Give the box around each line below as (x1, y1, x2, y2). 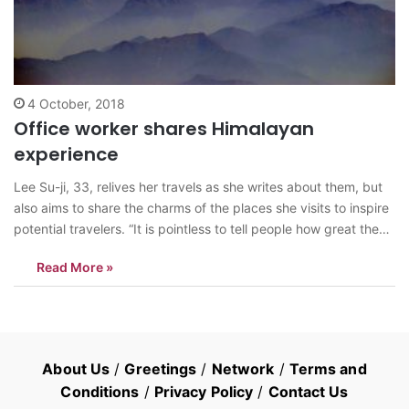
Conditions (60, 383, 140, 402)
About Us (42, 360, 110, 379)
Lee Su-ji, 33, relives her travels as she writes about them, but (14, 179, 383, 195)
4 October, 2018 (27, 96, 125, 112)
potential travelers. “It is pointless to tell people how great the (14, 221, 379, 237)
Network (211, 360, 275, 379)
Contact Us (267, 383, 349, 402)
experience (14, 142, 119, 168)
